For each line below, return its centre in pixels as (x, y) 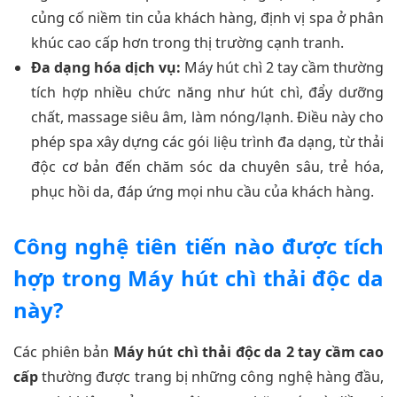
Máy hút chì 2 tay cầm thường (282, 67)
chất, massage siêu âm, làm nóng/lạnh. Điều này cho (207, 117)
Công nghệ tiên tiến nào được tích (198, 245)
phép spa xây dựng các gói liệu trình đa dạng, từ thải (207, 141)
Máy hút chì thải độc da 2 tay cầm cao (248, 351)
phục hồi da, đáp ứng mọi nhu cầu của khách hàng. (202, 191)
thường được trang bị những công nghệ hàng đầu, (211, 376)
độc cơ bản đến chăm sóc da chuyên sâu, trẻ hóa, (207, 166)
